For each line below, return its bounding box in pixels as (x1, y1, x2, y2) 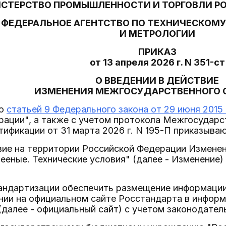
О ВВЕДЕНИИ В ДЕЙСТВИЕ (95, 75, 219, 86)
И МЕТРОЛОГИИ (119, 28, 195, 39)
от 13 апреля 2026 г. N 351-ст (89, 57, 225, 68)
